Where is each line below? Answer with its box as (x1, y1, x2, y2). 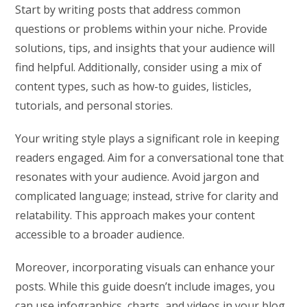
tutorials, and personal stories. (15, 97, 173, 113)
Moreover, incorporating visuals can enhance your (15, 259, 275, 275)
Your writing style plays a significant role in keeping (15, 130, 280, 146)
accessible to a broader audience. (15, 226, 185, 242)
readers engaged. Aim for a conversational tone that (15, 149, 284, 165)
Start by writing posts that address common (15, 1, 241, 17)
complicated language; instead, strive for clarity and (15, 188, 279, 204)
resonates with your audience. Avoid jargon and (15, 169, 260, 184)
